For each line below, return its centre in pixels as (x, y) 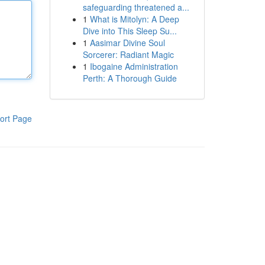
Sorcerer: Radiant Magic (128, 54)
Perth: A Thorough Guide (130, 78)
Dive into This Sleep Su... (130, 31)
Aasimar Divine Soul (127, 43)
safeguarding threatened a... (136, 7)
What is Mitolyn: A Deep (134, 19)
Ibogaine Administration (134, 66)
